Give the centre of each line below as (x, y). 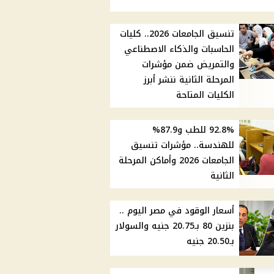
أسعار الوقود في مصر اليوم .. (177, 211)
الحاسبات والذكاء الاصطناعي (180, 50)
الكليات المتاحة (206, 95)
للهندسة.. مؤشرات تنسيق (183, 146)
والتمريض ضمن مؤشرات (188, 65)
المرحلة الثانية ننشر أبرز (189, 80)
